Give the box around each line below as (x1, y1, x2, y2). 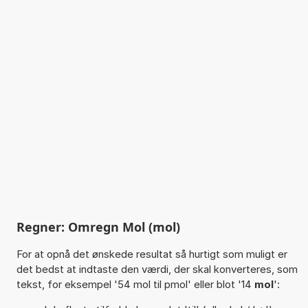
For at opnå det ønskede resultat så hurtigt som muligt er (16, 247, 287, 261)
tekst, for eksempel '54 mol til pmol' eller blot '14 (16, 277, 254, 291)
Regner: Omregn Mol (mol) (16, 218, 180, 235)
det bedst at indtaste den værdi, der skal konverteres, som (16, 262, 298, 276)
